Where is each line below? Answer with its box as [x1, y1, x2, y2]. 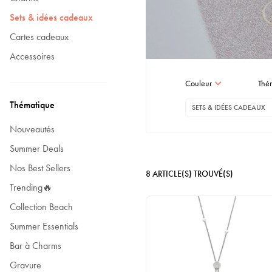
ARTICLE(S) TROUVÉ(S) [152, 168, 233, 179]
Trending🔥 [10, 181, 52, 194]
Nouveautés [10, 123, 55, 135]
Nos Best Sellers [10, 161, 70, 174]
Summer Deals [10, 142, 64, 155]
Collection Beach [10, 200, 73, 213]
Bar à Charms [10, 239, 61, 252]
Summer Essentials [10, 220, 78, 233]
